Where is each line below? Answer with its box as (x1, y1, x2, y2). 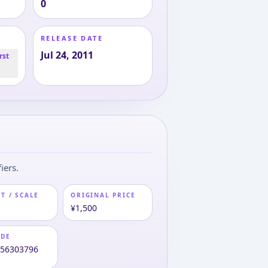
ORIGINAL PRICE (71, 191, 136, 199)
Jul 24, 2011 (41, 48, 94, 62)
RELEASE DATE (41, 33, 103, 42)
